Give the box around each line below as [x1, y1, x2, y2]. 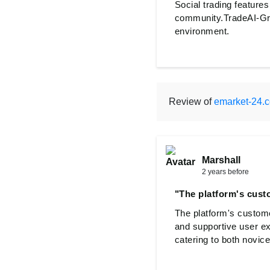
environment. [174, 26, 230, 36]
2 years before [201, 168, 249, 176]
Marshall [201, 155, 240, 165]
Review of [168, 96, 214, 107]
